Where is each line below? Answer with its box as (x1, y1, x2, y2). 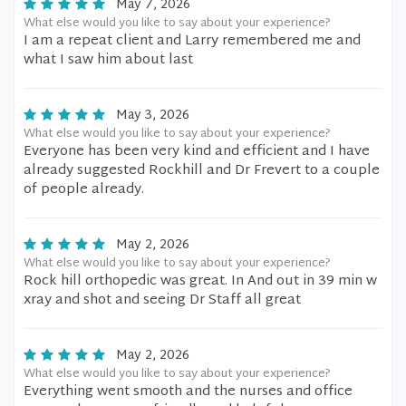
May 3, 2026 (116, 104, 189, 127)
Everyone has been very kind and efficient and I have (24, 140, 370, 164)
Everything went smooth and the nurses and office (24, 380, 353, 404)
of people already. (24, 178, 144, 202)
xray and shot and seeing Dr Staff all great (24, 288, 301, 313)
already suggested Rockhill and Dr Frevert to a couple (24, 159, 380, 183)
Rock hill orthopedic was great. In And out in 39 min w (24, 269, 377, 294)
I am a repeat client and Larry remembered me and (24, 29, 361, 53)
